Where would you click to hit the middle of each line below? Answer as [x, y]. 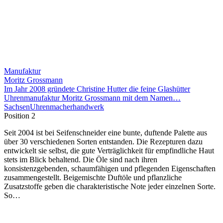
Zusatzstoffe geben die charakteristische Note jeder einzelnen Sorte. [110, 186]
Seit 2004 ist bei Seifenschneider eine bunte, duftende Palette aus [106, 132]
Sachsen [17, 107]
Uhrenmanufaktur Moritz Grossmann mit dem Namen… [92, 98]
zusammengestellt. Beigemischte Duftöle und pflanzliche [93, 177]
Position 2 [20, 115]
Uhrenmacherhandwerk [67, 107]
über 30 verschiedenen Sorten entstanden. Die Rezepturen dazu [103, 141]
